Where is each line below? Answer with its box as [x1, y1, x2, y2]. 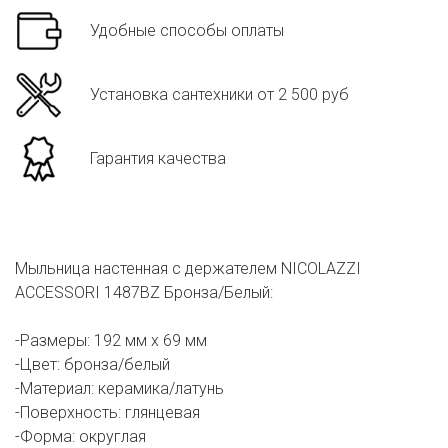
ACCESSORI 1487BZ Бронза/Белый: [15, 283, 273, 303]
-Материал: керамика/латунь [15, 379, 224, 399]
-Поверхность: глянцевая [15, 403, 200, 423]
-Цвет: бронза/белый [15, 355, 170, 375]
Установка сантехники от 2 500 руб [90, 85, 349, 105]
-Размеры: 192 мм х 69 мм [15, 331, 207, 351]
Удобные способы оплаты [90, 21, 284, 41]
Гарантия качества [90, 149, 226, 169]
